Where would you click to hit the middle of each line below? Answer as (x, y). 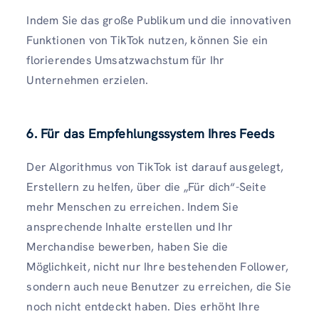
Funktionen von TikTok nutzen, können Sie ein (147, 40)
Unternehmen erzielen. (88, 80)
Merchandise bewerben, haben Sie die (127, 247)
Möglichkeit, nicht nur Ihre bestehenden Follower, (158, 267)
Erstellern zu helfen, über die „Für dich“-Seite (146, 187)
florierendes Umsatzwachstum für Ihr (126, 60)
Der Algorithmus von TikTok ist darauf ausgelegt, (155, 167)
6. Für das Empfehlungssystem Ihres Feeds (151, 134)
